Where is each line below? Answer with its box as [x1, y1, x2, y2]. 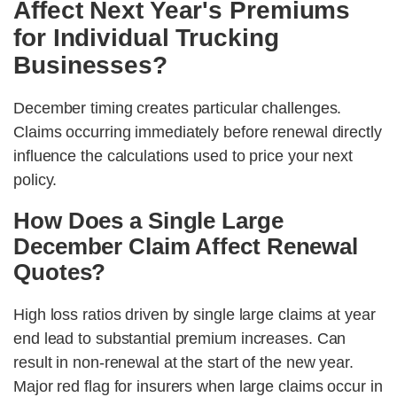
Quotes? [13, 259, 106, 286]
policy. [13, 171, 58, 190]
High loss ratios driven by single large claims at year [13, 306, 376, 324]
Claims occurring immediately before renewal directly [13, 123, 382, 142]
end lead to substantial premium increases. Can [13, 330, 346, 348]
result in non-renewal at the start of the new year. [13, 354, 354, 372]
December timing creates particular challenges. [13, 99, 342, 118]
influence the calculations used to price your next [13, 147, 353, 166]
